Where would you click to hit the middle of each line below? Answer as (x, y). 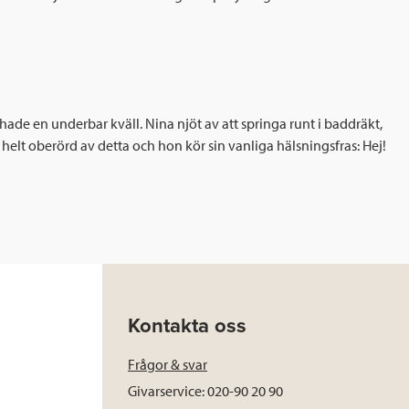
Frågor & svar (168, 365)
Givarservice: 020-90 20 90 (205, 391)
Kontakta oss (187, 326)
